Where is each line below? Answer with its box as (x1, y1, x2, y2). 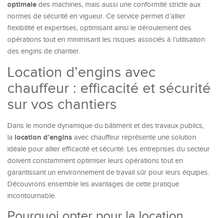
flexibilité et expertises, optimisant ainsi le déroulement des (7, 24, 191, 32)
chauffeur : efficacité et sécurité (7, 80, 211, 97)
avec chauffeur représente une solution (72, 133, 196, 142)
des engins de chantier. (7, 47, 80, 55)
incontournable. (7, 192, 56, 200)
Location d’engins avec (7, 64, 156, 81)
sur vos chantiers (7, 96, 117, 113)
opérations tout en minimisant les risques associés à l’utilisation (7, 36, 205, 44)
